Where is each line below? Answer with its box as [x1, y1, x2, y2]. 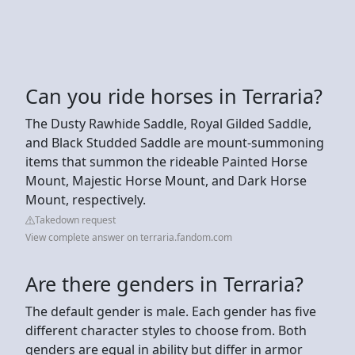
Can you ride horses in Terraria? [25, 82, 323, 109]
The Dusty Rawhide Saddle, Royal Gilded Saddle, [25, 114, 311, 132]
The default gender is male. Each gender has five [25, 302, 316, 320]
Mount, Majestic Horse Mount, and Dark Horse [25, 171, 307, 189]
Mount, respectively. [25, 190, 146, 208]
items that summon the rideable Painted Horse [25, 152, 307, 170]
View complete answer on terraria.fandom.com [25, 230, 232, 244]
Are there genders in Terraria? [25, 269, 303, 297]
